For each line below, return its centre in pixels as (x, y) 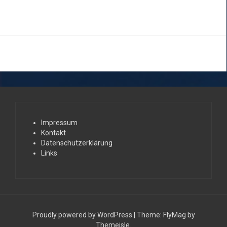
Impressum (59, 123)
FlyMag (174, 215)
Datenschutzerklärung (77, 143)
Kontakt (53, 133)
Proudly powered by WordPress (83, 215)
